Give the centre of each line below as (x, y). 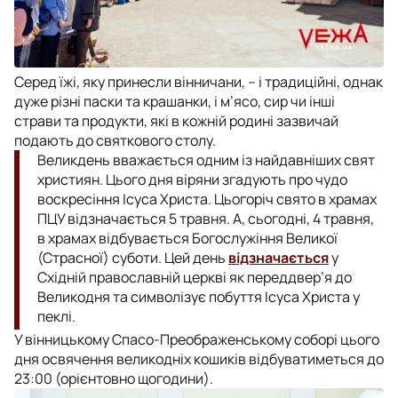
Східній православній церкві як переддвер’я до (195, 277)
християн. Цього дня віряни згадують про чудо (192, 179)
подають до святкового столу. (115, 140)
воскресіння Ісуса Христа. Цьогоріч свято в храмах (207, 199)
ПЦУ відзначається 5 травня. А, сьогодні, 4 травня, (206, 218)
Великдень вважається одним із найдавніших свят (206, 159)
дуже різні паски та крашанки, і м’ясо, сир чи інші (175, 101)
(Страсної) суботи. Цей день (133, 257)
